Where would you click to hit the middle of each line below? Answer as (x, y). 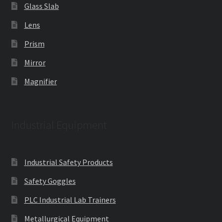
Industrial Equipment (59, 125)
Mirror (35, 62)
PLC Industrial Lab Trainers (70, 200)
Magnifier (40, 81)
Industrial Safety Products (68, 162)
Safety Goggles (50, 181)
